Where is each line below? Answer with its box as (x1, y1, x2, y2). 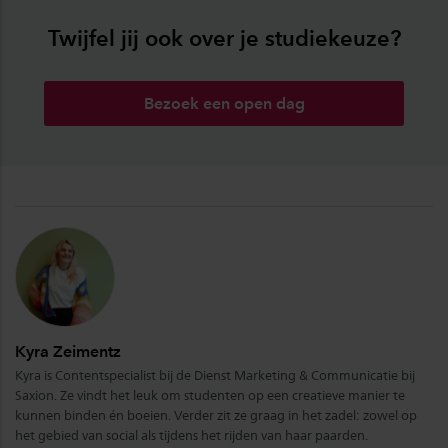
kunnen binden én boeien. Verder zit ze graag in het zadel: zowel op (15, 408, 417, 424)
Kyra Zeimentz (15, 342, 121, 362)
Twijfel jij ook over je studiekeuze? (47, 25, 401, 52)
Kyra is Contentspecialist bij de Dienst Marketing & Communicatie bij (15, 368, 415, 384)
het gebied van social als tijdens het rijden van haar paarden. (15, 428, 371, 444)
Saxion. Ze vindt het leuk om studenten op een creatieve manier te (15, 388, 405, 404)
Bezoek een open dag (143, 94, 305, 114)
